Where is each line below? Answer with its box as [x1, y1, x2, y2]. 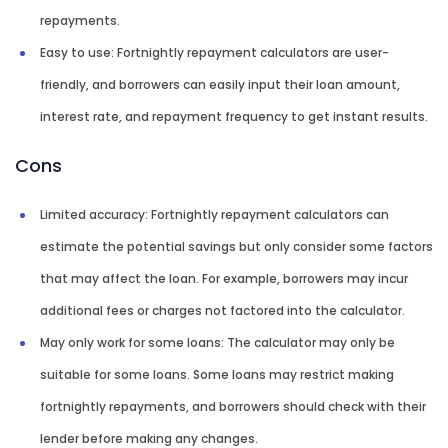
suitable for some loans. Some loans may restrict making [40, 366, 394, 384]
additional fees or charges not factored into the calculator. [40, 302, 405, 320]
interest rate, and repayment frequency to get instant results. [40, 108, 428, 126]
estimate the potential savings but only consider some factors [40, 238, 433, 256]
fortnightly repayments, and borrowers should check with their [40, 398, 426, 416]
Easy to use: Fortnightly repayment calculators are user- [40, 44, 389, 62]
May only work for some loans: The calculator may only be [40, 334, 395, 352]
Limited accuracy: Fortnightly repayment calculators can [40, 206, 389, 224]
